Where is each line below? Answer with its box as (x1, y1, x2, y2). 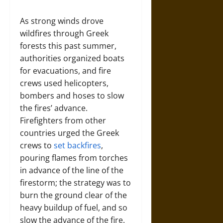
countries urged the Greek (20, 127, 119, 138)
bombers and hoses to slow (20, 90, 124, 101)
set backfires (54, 140, 101, 151)
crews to (20, 140, 54, 151)
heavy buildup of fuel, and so (20, 202, 127, 213)
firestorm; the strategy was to (20, 177, 131, 188)
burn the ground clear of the (20, 190, 127, 201)
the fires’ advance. (20, 103, 88, 113)
